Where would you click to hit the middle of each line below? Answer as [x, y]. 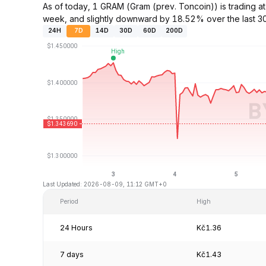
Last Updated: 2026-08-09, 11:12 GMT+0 [105, 184]
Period [69, 201]
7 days [72, 254]
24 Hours [76, 227]
